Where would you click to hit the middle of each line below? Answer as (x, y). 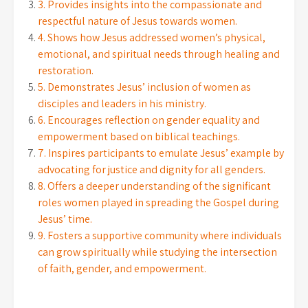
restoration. (66, 70)
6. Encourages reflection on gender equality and (149, 120)
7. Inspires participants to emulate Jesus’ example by (161, 153)
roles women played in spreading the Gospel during (158, 202)
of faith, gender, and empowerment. (122, 268)
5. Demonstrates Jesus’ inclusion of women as (144, 87)
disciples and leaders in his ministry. (122, 103)
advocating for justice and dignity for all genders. (152, 169)
